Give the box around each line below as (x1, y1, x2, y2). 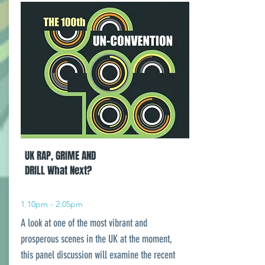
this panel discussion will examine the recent (21, 248, 175, 261)
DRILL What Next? (25, 163, 92, 178)
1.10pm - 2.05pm (21, 199, 83, 209)
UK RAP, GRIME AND (25, 148, 96, 163)
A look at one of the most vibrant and (21, 216, 147, 230)
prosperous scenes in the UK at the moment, (21, 232, 172, 245)
